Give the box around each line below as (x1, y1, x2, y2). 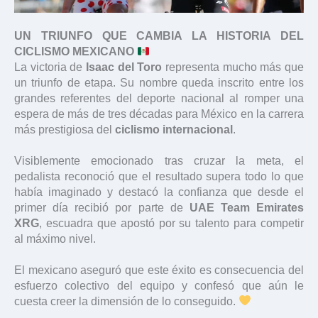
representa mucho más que (162, 60, 305, 73)
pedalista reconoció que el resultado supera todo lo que (14, 170, 304, 182)
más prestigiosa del (14, 123, 115, 136)
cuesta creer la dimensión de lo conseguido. (14, 295, 238, 307)
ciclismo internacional (115, 123, 233, 136)
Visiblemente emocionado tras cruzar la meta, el (14, 154, 304, 167)
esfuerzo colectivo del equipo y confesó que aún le (14, 279, 304, 292)
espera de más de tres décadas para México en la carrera (14, 107, 304, 120)
